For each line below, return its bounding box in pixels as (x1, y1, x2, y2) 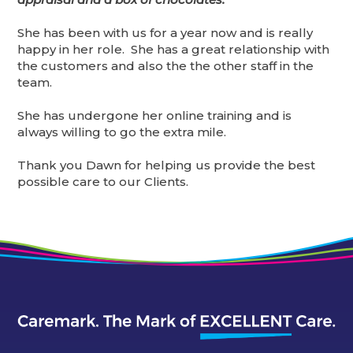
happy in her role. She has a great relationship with (17, 42, 330, 58)
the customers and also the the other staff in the (17, 58, 314, 74)
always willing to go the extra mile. (17, 124, 227, 140)
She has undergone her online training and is (17, 108, 292, 124)
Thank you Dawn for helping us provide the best (17, 158, 316, 173)
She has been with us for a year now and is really (17, 25, 314, 41)
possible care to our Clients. (17, 174, 189, 190)
